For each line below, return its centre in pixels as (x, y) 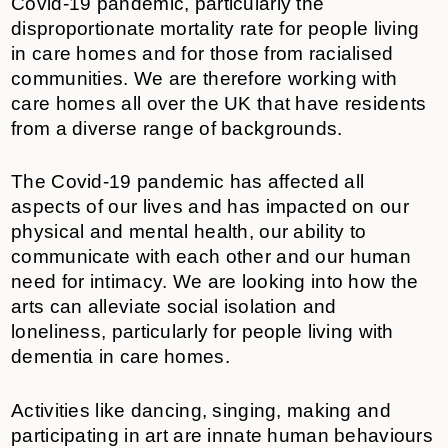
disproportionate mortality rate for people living (215, 28)
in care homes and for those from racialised (202, 53)
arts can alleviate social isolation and (174, 307)
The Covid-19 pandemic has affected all (188, 182)
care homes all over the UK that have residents (219, 103)
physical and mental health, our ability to (189, 232)
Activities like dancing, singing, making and (201, 411)
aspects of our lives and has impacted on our (210, 207)
